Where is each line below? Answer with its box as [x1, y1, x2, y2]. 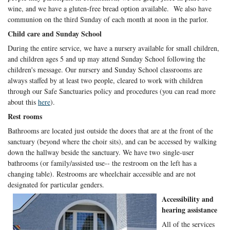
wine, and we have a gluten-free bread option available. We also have [8, 4, 212, 14]
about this [8, 97, 38, 107]
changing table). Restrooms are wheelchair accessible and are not [8, 169, 196, 179]
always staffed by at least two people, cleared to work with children [8, 75, 203, 86]
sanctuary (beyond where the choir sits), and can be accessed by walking [8, 137, 217, 147]
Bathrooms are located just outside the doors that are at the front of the [8, 126, 213, 136]
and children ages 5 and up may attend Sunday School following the [8, 54, 205, 64]
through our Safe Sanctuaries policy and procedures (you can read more [8, 86, 216, 97]
